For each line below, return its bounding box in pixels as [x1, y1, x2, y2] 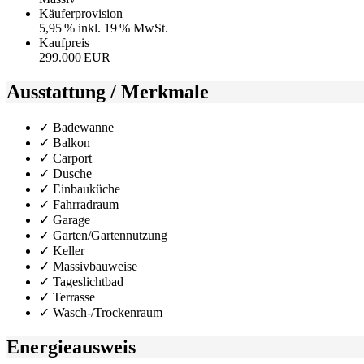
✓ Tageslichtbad [39, 275, 123, 289]
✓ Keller [39, 244, 84, 258]
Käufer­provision [39, 6, 123, 21]
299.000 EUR [39, 50, 110, 65]
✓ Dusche [39, 167, 92, 181]
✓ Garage [39, 213, 90, 227]
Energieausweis [6, 336, 136, 358]
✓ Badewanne [39, 120, 114, 135]
